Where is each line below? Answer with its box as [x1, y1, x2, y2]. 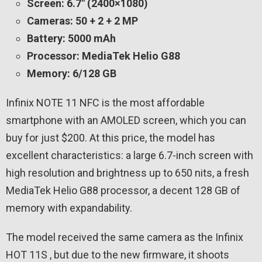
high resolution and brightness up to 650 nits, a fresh [6, 167, 249, 180]
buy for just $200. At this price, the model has [6, 132, 215, 144]
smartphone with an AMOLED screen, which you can [6, 114, 246, 127]
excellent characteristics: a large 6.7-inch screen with [6, 149, 253, 162]
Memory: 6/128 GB [27, 67, 116, 80]
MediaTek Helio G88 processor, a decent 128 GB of [6, 184, 240, 197]
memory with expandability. [6, 202, 132, 215]
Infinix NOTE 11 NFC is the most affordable [6, 96, 205, 109]
